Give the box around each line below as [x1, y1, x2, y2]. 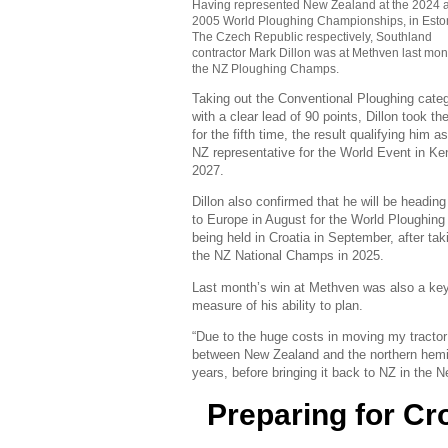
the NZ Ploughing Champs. [192, 62, 339, 76]
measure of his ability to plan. [192, 297, 363, 313]
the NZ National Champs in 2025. [192, 248, 384, 264]
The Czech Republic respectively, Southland [192, 30, 432, 44]
